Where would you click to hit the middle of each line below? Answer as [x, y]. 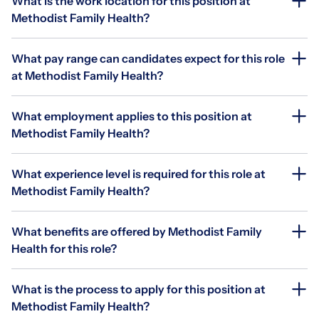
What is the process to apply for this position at [138, 289]
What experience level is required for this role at [138, 174]
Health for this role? [64, 249]
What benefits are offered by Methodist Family [137, 232]
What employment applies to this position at [132, 116]
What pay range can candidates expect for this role [148, 59]
